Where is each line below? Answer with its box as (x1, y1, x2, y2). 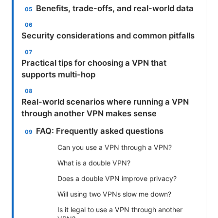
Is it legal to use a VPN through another (57, 205, 182, 214)
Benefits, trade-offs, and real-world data (36, 3, 194, 13)
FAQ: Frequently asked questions (36, 126, 164, 136)
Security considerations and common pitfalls (21, 30, 195, 40)
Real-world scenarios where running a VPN (21, 96, 189, 107)
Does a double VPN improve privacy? (57, 174, 177, 182)
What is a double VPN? (57, 158, 130, 167)
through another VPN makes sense (21, 108, 157, 118)
